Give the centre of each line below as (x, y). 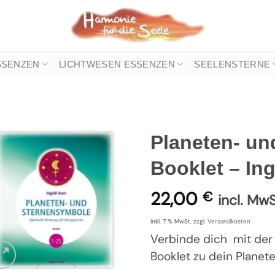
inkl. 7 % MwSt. (171, 222)
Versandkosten (229, 222)
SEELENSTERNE (232, 64)
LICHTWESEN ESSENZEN (117, 64)
